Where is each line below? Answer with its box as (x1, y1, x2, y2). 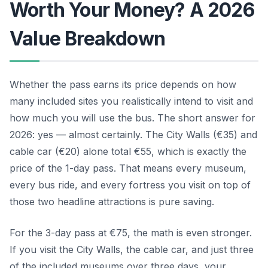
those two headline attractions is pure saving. (10, 195, 214, 208)
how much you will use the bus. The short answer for (10, 111, 255, 124)
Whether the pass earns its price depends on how (10, 78, 236, 90)
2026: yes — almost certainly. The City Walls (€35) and (10, 128, 257, 141)
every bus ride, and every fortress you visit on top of (10, 178, 251, 191)
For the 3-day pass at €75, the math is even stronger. (10, 226, 252, 239)
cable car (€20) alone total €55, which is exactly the (10, 145, 246, 157)
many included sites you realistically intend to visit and (10, 95, 253, 107)
